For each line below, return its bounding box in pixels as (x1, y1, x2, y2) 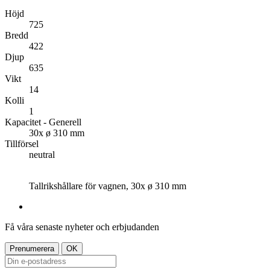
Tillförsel (5, 139, 39, 149)
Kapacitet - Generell (5, 117, 81, 128)
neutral (29, 149, 55, 160)
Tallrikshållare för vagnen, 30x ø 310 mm (29, 181, 186, 192)
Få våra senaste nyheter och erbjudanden (5, 222, 159, 233)
